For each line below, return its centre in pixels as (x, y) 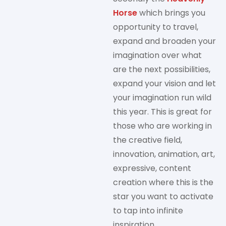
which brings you (171, 13)
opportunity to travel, (156, 27)
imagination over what (157, 55)
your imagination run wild (162, 98)
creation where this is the (163, 183)
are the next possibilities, (162, 70)
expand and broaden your (164, 41)
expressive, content (152, 168)
